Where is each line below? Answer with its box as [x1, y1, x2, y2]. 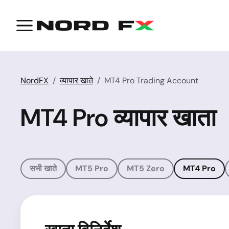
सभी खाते [30, 163, 57, 174]
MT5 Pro [75, 163, 108, 174]
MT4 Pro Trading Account [104, 75, 198, 86]
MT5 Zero [127, 163, 165, 174]
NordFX [20, 75, 49, 86]
